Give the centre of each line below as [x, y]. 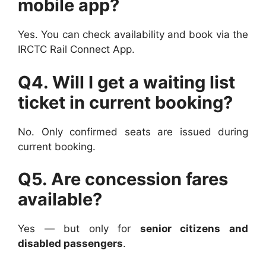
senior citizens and [194, 229]
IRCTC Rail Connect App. [76, 50]
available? [60, 199]
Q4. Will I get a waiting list [126, 82]
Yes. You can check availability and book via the [133, 35]
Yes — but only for [79, 229]
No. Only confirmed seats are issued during [133, 132]
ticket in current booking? [125, 102]
